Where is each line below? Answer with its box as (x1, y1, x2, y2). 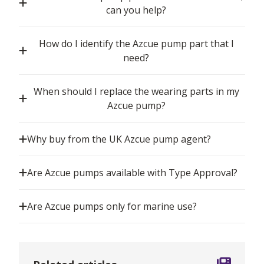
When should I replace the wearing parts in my (33, 85, 239, 98)
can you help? (106, 4, 166, 17)
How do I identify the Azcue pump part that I (38, 37, 234, 51)
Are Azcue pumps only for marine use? (27, 200, 197, 213)
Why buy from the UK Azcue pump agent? (27, 133, 211, 146)
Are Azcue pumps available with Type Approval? (27, 166, 237, 180)
